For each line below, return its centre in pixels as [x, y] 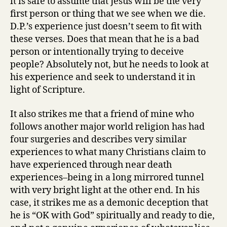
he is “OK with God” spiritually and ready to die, [112, 215]
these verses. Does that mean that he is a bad [105, 39]
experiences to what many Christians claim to [108, 152]
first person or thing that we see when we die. [108, 14]
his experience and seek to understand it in [103, 77]
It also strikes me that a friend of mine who [102, 114]
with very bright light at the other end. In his [105, 190]
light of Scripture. [48, 90]
